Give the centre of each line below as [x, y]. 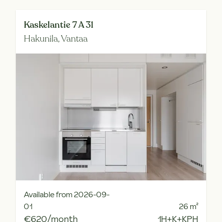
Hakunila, [42, 39]
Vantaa [74, 39]
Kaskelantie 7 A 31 [59, 25]
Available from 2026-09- [67, 194]
